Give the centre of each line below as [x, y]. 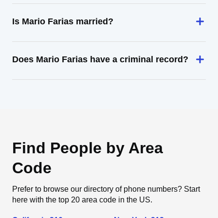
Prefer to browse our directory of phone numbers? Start [106, 189]
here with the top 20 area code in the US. [82, 200]
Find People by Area [88, 148]
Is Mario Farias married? [63, 21]
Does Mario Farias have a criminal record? [100, 59]
